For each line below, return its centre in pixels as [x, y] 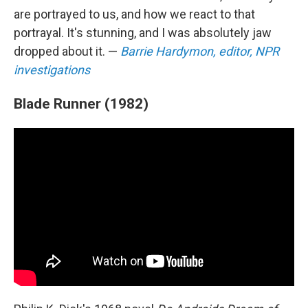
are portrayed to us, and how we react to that [134, 14]
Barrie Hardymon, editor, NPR [200, 51]
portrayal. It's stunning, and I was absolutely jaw [143, 33]
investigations [52, 70]
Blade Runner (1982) [81, 103]
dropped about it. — [67, 51]
